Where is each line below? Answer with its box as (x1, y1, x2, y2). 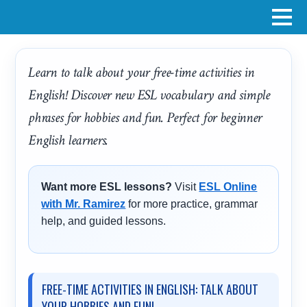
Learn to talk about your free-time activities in (28, 63, 254, 82)
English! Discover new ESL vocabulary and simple (28, 86, 270, 105)
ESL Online (199, 181, 258, 193)
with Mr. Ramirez (41, 198, 126, 210)
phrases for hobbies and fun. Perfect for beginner (28, 108, 262, 127)
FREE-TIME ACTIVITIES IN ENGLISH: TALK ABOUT (42, 280, 259, 299)
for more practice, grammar (125, 198, 258, 210)
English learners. (28, 131, 109, 150)
